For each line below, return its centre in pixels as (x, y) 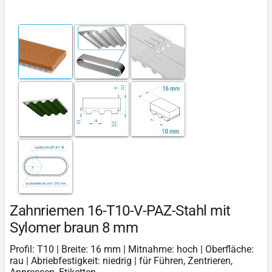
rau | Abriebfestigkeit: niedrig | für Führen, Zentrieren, (121, 261)
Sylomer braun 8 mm (74, 228)
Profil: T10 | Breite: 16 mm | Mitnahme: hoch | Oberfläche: (132, 250)
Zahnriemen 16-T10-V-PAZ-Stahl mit (120, 211)
